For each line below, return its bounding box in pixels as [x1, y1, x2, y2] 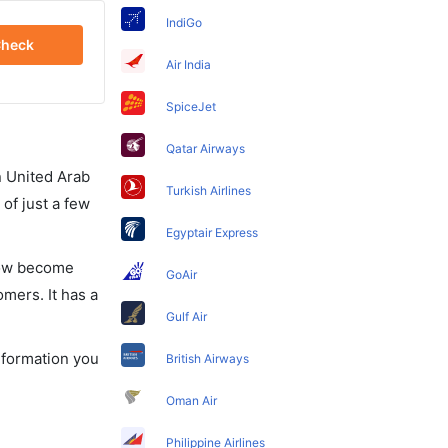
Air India [166, 56, 212, 72]
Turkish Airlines [166, 182, 252, 198]
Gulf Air [166, 308, 208, 324]
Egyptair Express [166, 224, 259, 240]
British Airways [166, 350, 250, 366]
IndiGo [166, 14, 203, 30]
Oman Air [166, 392, 218, 408]
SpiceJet [166, 98, 217, 114]
